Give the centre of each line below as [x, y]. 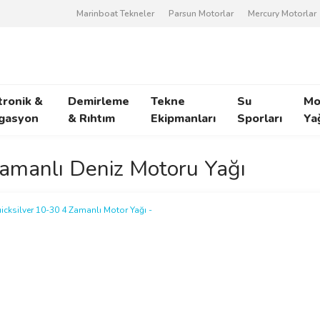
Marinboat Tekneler [115, 14]
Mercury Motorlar [282, 14]
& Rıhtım [91, 119]
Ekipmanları [183, 119]
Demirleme [99, 101]
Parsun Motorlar [201, 14]
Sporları [260, 119]
